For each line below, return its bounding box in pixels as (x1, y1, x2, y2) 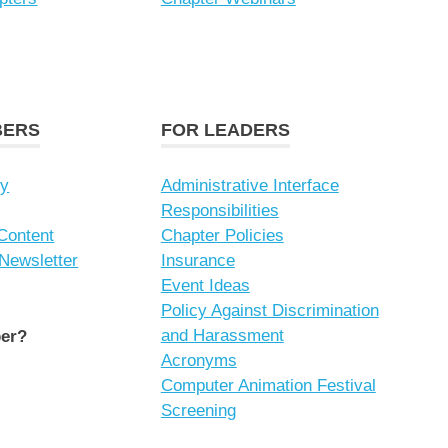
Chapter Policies (160, 226, 284, 246)
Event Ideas (160, 276, 250, 296)
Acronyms (160, 351, 237, 371)
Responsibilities (160, 201, 279, 221)
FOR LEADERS (160, 119, 290, 140)
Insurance (160, 251, 235, 271)
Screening (160, 401, 236, 421)
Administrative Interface (160, 176, 339, 196)
